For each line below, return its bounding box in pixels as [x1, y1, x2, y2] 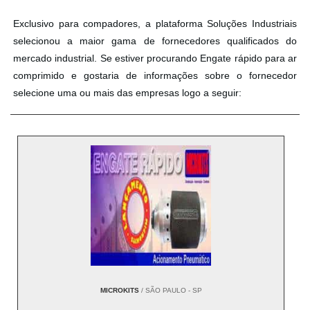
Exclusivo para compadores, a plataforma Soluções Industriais [13, 18, 297, 30]
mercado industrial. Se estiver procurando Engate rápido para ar [13, 53, 297, 64]
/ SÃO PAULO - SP [138, 286, 202, 295]
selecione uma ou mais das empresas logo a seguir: [13, 87, 241, 99]
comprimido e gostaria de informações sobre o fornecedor [13, 70, 297, 82]
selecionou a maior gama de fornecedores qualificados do [13, 35, 297, 47]
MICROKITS [100, 286, 139, 295]
